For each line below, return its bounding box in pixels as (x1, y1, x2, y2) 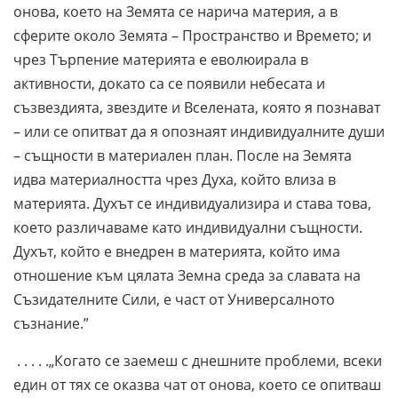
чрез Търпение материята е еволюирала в (13, 49, 308, 69)
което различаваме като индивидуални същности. (13, 217, 362, 237)
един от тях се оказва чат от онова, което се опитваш (13, 374, 381, 394)
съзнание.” (13, 313, 92, 333)
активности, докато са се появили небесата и (13, 73, 325, 93)
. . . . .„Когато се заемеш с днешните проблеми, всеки (13, 350, 382, 370)
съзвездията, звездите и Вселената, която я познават (13, 97, 380, 117)
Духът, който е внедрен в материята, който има (13, 241, 340, 261)
